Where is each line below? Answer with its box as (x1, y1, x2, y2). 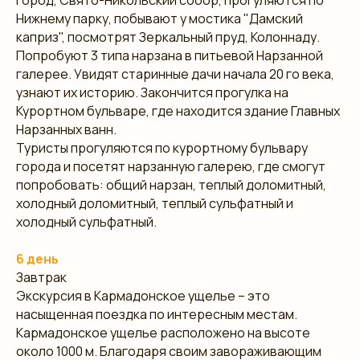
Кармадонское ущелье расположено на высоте (16, 323, 310, 342)
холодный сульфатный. (16, 212, 157, 231)
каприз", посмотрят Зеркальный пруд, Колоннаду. (16, 27, 320, 46)
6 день (16, 249, 59, 268)
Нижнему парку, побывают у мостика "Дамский (16, 9, 303, 27)
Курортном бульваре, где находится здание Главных (16, 101, 340, 120)
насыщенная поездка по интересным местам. (16, 305, 297, 323)
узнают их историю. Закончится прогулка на (16, 83, 288, 101)
